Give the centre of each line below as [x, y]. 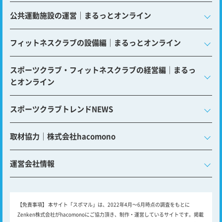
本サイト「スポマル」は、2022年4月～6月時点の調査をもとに [118, 204]
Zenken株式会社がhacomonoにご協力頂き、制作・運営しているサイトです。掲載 [111, 214]
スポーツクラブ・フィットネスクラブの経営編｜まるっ [103, 69]
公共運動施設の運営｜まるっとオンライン [81, 15]
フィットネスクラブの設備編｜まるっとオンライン [95, 42]
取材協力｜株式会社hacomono [63, 136]
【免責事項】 [32, 204]
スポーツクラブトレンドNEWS [61, 109]
